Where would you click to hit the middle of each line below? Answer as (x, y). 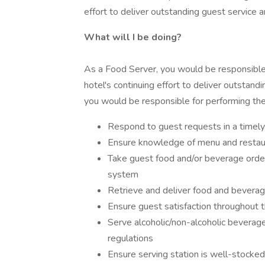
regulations (130, 238)
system (123, 174)
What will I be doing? (133, 37)
